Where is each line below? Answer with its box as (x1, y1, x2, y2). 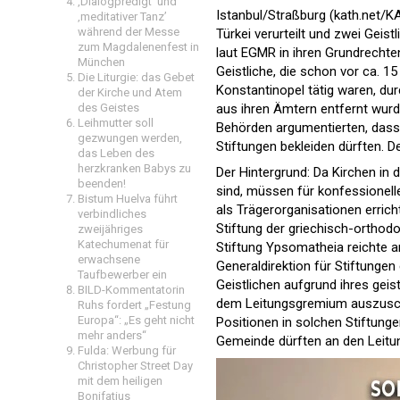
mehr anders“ (78, 329, 146, 342)
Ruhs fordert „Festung (78, 298, 191, 312)
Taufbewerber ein (78, 268, 167, 281)
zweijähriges (78, 222, 143, 236)
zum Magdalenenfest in (78, 40, 199, 54)
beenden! (78, 177, 126, 190)
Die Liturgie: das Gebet (78, 71, 195, 84)
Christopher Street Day (78, 359, 193, 372)
